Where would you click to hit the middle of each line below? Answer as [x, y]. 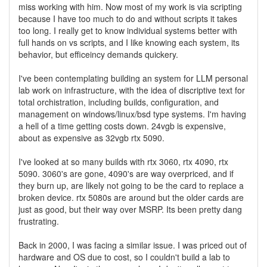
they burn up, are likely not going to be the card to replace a [131, 185]
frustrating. [39, 221]
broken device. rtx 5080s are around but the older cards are [131, 197]
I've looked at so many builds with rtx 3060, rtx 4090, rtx [123, 162]
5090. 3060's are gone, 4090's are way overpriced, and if [126, 173]
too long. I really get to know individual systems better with [128, 30]
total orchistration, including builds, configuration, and [119, 102]
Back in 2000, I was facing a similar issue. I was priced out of [133, 245]
